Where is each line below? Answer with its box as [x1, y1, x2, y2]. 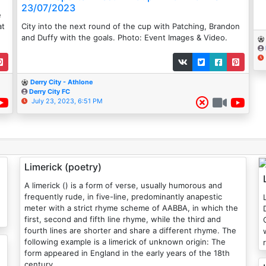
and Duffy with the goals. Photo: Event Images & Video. [21, 33, 227, 43]
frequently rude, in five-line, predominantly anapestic [24, 192, 222, 202]
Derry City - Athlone [30, 78, 93, 87]
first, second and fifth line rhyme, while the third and [24, 214, 221, 224]
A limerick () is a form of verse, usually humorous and [24, 180, 222, 191]
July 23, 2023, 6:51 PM [31, 97, 103, 106]
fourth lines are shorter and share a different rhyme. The [24, 226, 222, 236]
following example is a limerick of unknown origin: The [24, 237, 211, 247]
